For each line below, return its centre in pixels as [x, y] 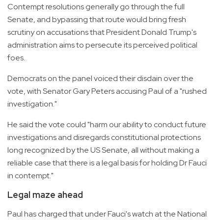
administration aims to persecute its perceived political [102, 45]
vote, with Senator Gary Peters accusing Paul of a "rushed [107, 91]
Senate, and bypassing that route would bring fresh [97, 20]
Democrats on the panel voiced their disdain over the [100, 79]
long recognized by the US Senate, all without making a [103, 150]
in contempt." [31, 176]
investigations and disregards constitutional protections [104, 137]
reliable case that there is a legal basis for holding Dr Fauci [107, 163]
